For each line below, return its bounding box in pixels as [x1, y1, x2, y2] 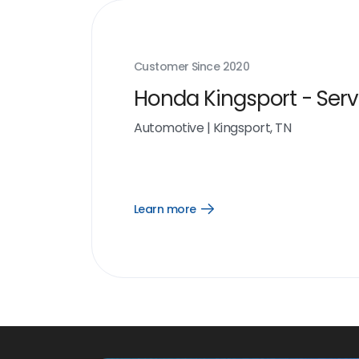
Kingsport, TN [212, 119, 292, 137]
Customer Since [134, 58, 223, 75]
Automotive [134, 119, 204, 137]
